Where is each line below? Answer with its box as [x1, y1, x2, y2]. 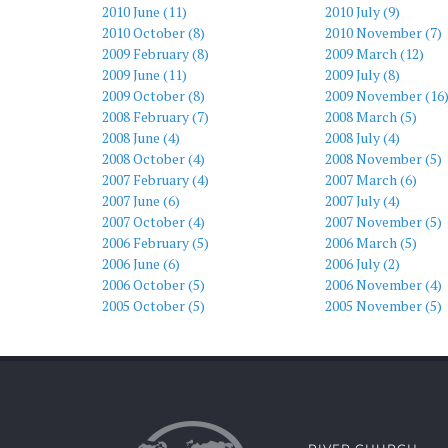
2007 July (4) [324, 191, 400, 210]
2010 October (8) [102, 23, 205, 42]
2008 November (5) [324, 149, 442, 168]
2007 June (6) [102, 191, 180, 210]
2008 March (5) [324, 107, 417, 126]
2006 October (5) [102, 275, 205, 294]
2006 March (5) [324, 233, 417, 252]
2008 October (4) [102, 149, 205, 168]
